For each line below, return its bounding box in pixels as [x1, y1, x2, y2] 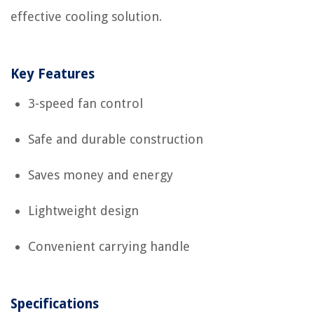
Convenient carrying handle [28, 239, 190, 254]
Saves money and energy [28, 168, 173, 183]
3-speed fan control [28, 96, 143, 111]
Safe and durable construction [28, 132, 203, 147]
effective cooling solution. [11, 9, 162, 25]
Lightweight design [28, 203, 139, 219]
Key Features [11, 66, 95, 83]
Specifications [11, 296, 99, 313]
